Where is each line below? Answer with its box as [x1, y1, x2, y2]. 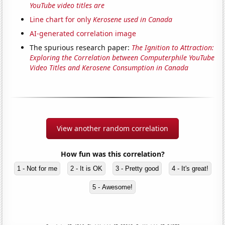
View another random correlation [57, 123, 168, 133]
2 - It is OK [70, 164, 102, 172]
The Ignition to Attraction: [132, 42, 214, 52]
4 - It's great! [171, 164, 208, 172]
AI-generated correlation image [30, 28, 137, 38]
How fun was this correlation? [60, 149, 165, 159]
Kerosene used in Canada [93, 14, 173, 24]
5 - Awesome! [92, 183, 133, 191]
